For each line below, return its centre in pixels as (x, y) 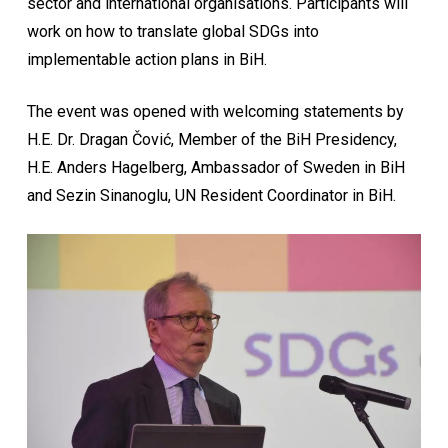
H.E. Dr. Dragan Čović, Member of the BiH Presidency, (211, 139)
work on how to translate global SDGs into (172, 31)
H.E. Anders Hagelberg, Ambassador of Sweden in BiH (215, 167)
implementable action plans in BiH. (146, 59)
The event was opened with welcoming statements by (215, 111)
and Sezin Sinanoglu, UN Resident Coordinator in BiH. (211, 195)
